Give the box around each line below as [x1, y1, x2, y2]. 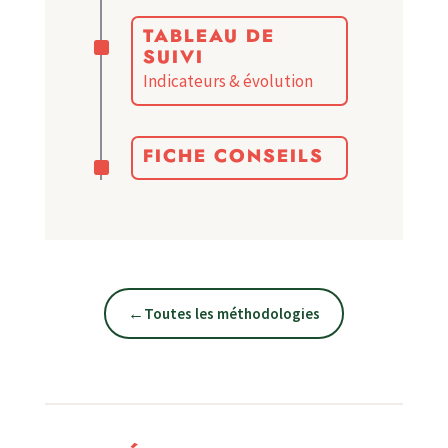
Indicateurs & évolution [142, 70, 313, 93]
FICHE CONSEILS [142, 148, 324, 167]
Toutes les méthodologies [143, 303, 320, 323]
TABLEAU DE [142, 28, 275, 47]
